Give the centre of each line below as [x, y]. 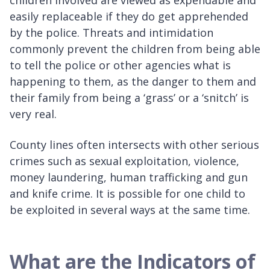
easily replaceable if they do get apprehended [129, 17]
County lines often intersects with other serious [134, 145]
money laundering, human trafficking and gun [129, 177]
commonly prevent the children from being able [135, 49]
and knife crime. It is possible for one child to [127, 194]
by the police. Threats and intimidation [111, 33]
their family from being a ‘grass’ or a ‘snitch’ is [129, 98]
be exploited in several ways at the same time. [130, 210]
